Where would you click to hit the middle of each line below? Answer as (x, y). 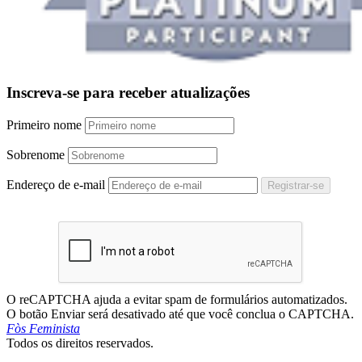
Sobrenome (36, 154)
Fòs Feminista (43, 328)
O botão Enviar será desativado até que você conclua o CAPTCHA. (180, 314)
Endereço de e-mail (56, 184)
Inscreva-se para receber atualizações (128, 92)
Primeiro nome (44, 124)
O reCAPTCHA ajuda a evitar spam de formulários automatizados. (177, 299)
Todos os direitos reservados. (80, 343)
